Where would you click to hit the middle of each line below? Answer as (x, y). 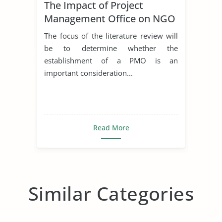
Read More (111, 127)
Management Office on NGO (110, 18)
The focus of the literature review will (111, 35)
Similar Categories (111, 193)
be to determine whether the (111, 48)
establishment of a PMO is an (111, 60)
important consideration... (88, 73)
